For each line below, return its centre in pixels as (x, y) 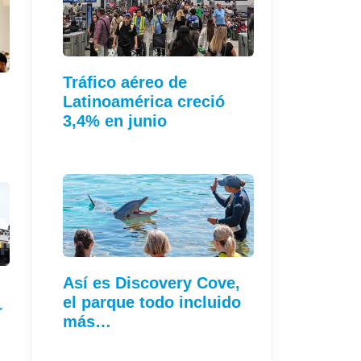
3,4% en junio (115, 121)
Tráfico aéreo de (125, 83)
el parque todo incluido (152, 303)
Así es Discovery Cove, (151, 283)
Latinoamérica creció (144, 102)
